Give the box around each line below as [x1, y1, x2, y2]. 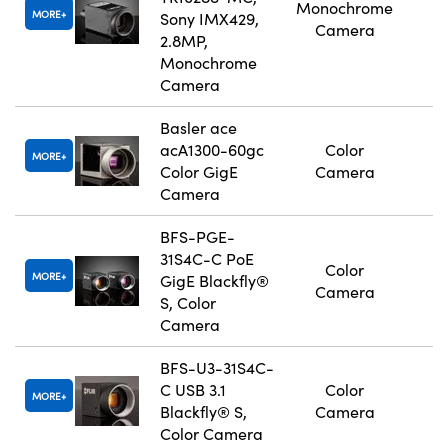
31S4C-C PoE [160, 248, 254, 270]
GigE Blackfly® [160, 270, 269, 292]
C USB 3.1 [160, 379, 226, 401]
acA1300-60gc [160, 139, 264, 161]
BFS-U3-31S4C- [160, 357, 274, 379]
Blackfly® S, [160, 401, 247, 423]
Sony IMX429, [160, 8, 259, 30]
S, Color [160, 292, 216, 314]
